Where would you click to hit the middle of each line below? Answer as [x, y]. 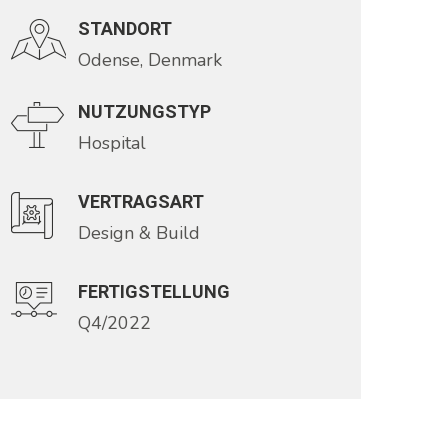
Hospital [112, 143]
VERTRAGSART [141, 201]
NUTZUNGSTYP [144, 111]
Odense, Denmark [150, 60]
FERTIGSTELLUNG [154, 291]
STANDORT [125, 28]
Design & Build [139, 233]
